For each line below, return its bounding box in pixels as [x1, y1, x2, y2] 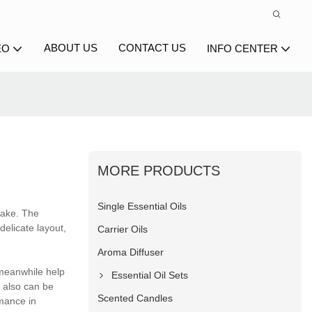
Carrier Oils [97, 224, 148, 235]
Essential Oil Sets [111, 270, 189, 281]
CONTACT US [118, 42, 186, 54]
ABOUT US [44, 42, 97, 54]
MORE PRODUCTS [97, 163, 221, 179]
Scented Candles [97, 292, 173, 304]
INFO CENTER [207, 42, 278, 54]
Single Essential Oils [97, 201, 187, 212]
